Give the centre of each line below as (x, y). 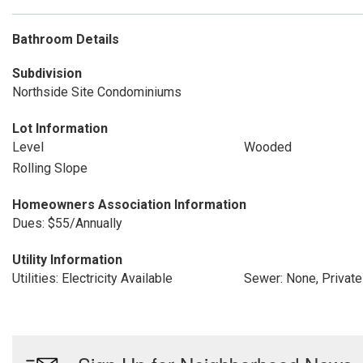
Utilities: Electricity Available (92, 278)
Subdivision (47, 73)
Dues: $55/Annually (67, 223)
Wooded (267, 147)
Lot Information (60, 128)
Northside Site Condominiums (97, 92)
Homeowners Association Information (129, 205)
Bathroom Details (66, 39)
